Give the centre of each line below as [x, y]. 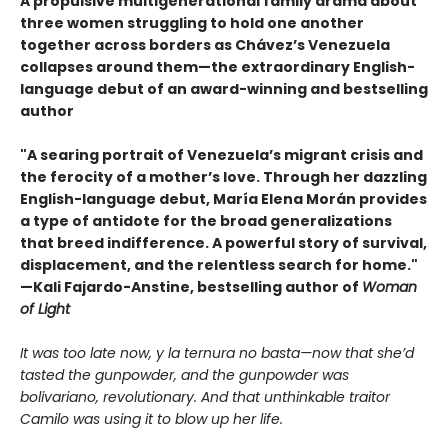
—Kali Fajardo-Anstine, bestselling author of [191, 286]
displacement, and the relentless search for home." [219, 264]
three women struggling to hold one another [192, 22]
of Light [45, 308]
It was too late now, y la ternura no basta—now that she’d [217, 352]
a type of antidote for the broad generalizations [206, 220]
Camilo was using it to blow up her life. [151, 418]
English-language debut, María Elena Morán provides [223, 198]
